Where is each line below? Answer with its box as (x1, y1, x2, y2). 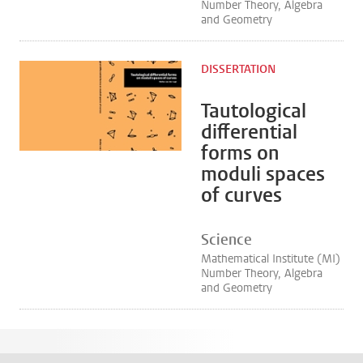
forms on (201, 140, 280, 166)
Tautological (201, 98, 306, 124)
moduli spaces (201, 161, 325, 187)
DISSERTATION (201, 62, 275, 77)
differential (201, 119, 297, 145)
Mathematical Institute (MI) (201, 251, 340, 267)
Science (201, 230, 252, 250)
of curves (201, 182, 282, 208)
